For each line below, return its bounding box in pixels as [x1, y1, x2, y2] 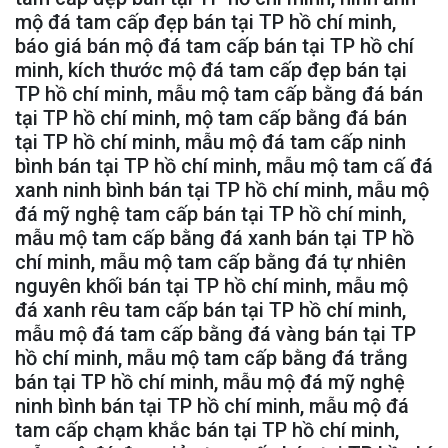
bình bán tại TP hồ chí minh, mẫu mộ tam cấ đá [15, 153, 433, 178]
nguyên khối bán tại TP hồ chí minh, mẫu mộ [15, 273, 408, 298]
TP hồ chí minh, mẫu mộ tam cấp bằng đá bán [15, 81, 423, 106]
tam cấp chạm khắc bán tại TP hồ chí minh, [15, 417, 399, 442]
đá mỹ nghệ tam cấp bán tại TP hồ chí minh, [15, 201, 406, 226]
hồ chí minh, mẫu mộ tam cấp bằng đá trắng [15, 345, 408, 370]
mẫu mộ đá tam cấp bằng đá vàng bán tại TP [15, 321, 416, 346]
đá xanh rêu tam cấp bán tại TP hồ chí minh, [15, 297, 406, 322]
